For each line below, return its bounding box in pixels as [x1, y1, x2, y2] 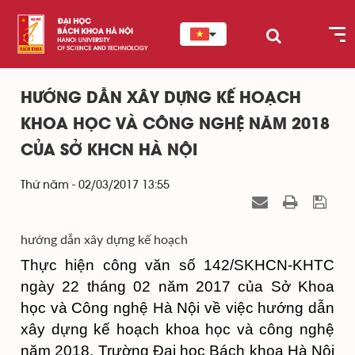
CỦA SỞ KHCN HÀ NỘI [21, 143, 197, 158]
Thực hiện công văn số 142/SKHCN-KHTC [21, 257, 334, 273]
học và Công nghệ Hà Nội [21, 300, 204, 316]
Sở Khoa [270, 278, 334, 295]
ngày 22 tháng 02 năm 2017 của [21, 278, 271, 295]
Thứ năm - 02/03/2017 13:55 [21, 179, 170, 191]
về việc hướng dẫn [204, 300, 334, 316]
